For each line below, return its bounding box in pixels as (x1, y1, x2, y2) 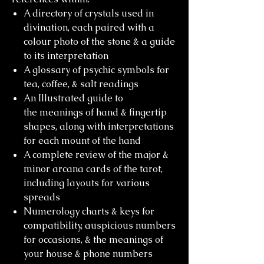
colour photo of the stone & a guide (24, 35, 175, 48)
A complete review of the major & (24, 148, 169, 161)
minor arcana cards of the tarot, (24, 163, 163, 175)
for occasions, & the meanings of (24, 233, 163, 246)
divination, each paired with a (24, 21, 154, 34)
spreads (24, 191, 60, 203)
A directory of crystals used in (24, 7, 154, 19)
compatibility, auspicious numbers (24, 219, 176, 232)
